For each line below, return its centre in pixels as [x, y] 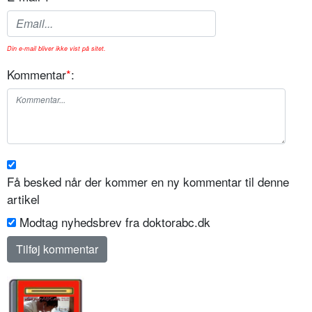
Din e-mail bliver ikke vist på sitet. [56, 48]
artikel [23, 198]
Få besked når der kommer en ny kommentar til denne [148, 181]
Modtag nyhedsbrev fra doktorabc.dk [115, 221]
